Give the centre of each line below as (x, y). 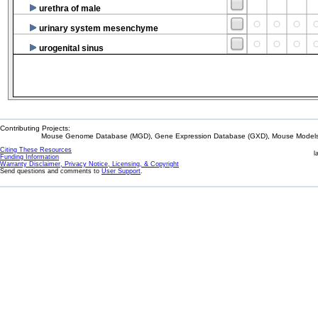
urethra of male (70, 8)
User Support (121, 171)
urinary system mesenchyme (99, 28)
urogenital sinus (71, 48)
